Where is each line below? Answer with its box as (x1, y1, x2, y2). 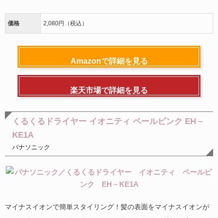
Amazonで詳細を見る (70, 56, 148, 65)
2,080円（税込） (43, 19, 88, 27)
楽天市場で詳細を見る (70, 86, 148, 94)
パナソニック (12, 143, 50, 151)
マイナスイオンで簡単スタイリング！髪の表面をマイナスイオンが (5, 202, 209, 211)
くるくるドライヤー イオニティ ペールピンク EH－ (12, 116, 204, 126)
